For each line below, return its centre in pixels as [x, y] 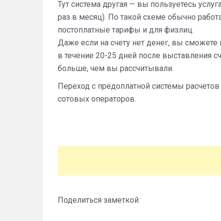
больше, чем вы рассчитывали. [116, 68]
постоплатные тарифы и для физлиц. [126, 30]
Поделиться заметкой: [99, 200]
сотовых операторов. [97, 99]
